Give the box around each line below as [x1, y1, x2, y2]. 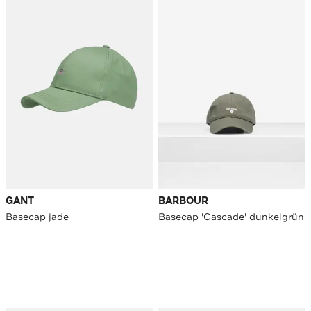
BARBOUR [158, 194, 208, 208]
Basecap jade [6, 210, 69, 224]
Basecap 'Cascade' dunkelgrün [158, 210, 304, 224]
